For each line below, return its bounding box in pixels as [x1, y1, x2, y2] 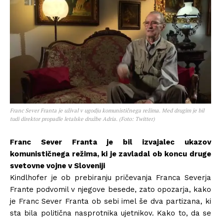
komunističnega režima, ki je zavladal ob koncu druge [10, 149, 211, 159]
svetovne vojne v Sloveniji [10, 161, 105, 171]
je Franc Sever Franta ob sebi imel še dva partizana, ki [10, 197, 211, 206]
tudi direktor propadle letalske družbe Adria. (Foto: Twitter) [10, 115, 155, 123]
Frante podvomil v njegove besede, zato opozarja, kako [10, 185, 211, 194]
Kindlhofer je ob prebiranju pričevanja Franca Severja [10, 173, 211, 183]
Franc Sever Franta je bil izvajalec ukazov [10, 138, 211, 147]
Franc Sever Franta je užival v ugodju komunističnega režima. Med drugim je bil [10, 107, 204, 114]
